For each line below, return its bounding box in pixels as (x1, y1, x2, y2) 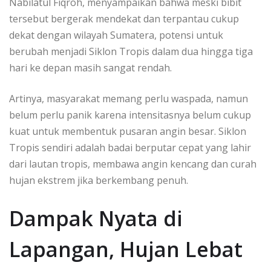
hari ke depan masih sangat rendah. (9, 61, 172, 75)
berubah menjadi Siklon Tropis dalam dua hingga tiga (9, 45, 253, 59)
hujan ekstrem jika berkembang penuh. (9, 174, 188, 188)
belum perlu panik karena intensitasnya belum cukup (9, 108, 251, 122)
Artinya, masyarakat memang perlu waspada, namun (9, 92, 248, 106)
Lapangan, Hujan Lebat (9, 235, 243, 264)
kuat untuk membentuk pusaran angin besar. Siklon (9, 125, 246, 139)
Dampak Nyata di (9, 204, 183, 233)
